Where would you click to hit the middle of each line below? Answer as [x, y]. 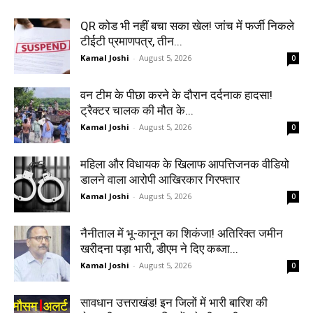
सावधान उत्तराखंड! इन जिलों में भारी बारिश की [174, 303]
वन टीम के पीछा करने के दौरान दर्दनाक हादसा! [176, 95]
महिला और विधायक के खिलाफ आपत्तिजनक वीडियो [185, 164]
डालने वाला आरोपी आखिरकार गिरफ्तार [160, 180]
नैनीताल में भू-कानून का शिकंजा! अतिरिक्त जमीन [182, 233]
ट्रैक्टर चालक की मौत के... [137, 110]
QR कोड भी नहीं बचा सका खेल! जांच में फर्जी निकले [187, 26]
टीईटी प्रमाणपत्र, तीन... [131, 41]
